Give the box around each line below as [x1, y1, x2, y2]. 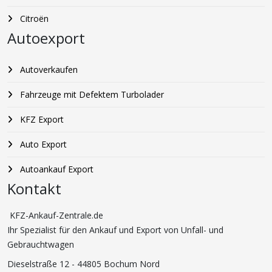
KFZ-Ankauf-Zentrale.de [7, 209, 103, 222]
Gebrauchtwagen [7, 239, 74, 251]
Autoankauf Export [18, 163, 93, 175]
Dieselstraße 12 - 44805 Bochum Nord [7, 258, 160, 270]
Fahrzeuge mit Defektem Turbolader [18, 89, 164, 101]
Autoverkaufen [18, 64, 78, 76]
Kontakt [7, 178, 61, 199]
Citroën [18, 13, 49, 25]
